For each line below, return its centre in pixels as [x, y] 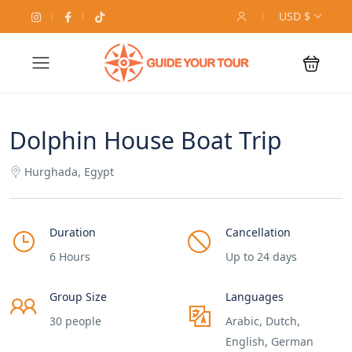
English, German [269, 341]
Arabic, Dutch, [263, 321]
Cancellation [258, 232]
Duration [73, 232]
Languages [255, 297]
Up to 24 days [261, 257]
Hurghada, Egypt [69, 172]
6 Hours [70, 257]
